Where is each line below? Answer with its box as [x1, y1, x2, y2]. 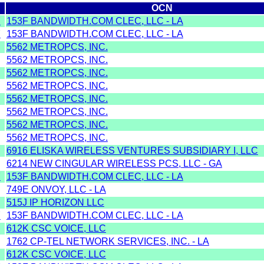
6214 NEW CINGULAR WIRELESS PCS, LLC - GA [6, 158, 222, 169]
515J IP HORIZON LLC [6, 197, 104, 207]
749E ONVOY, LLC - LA [6, 184, 106, 194]
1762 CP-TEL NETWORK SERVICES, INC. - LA [6, 236, 209, 246]
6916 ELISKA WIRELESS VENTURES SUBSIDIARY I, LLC [6, 145, 258, 156]
